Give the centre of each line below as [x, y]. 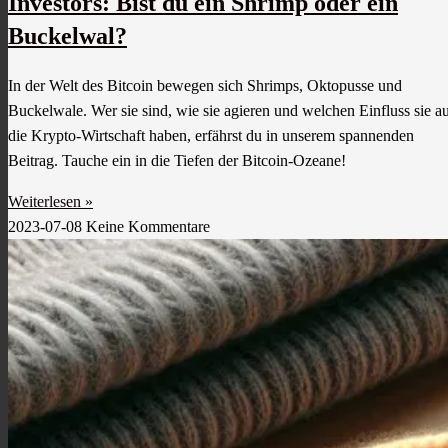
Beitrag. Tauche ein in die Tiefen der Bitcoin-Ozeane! [177, 161]
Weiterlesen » [50, 202]
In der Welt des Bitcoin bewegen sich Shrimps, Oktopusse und [205, 86]
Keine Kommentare [148, 227]
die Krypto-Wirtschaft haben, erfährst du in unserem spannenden [211, 136]
